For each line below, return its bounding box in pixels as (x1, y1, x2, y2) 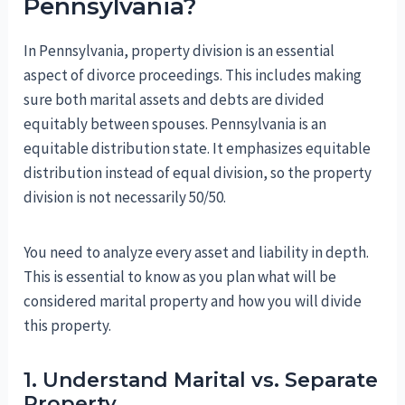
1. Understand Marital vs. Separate (24, 368, 379, 393)
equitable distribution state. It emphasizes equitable (24, 138, 372, 159)
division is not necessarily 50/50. (24, 187, 227, 208)
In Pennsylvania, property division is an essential (24, 41, 335, 61)
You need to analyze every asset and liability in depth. (24, 242, 370, 263)
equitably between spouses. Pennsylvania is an (24, 114, 327, 135)
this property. (24, 316, 112, 336)
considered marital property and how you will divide (24, 291, 363, 312)
